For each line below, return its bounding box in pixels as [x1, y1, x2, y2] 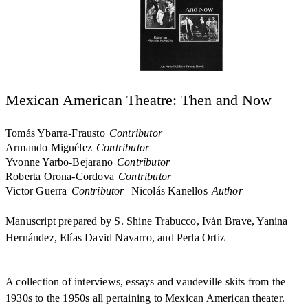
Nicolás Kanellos [131, 185, 208, 197]
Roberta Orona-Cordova [5, 170, 115, 183]
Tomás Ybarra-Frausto [5, 127, 105, 140]
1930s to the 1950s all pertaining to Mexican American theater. [5, 292, 285, 305]
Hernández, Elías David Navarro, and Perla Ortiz [5, 232, 225, 244]
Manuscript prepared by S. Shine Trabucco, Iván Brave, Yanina [5, 215, 288, 228]
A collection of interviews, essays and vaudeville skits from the [5, 276, 286, 288]
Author [211, 185, 243, 197]
